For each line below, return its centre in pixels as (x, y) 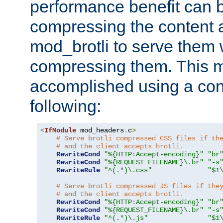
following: (65, 106)
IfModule (60, 131)
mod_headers (100, 131)
